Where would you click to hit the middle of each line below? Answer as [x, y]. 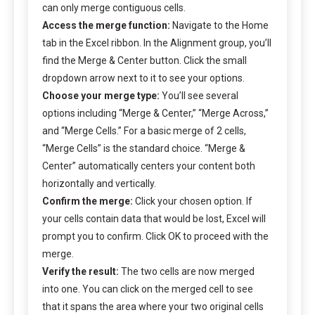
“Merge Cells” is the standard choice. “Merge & [144, 148]
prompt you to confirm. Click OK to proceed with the [155, 236]
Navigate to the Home [219, 25]
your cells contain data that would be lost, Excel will [154, 218]
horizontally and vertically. [99, 183]
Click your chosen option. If [193, 201]
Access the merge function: [106, 25]
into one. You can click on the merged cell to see [148, 289]
